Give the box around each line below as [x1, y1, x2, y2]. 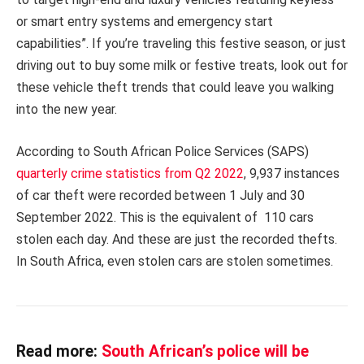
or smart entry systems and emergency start [16, 14, 273, 30]
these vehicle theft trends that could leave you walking [16, 80, 334, 96]
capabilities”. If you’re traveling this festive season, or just [16, 36, 346, 52]
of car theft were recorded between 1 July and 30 [16, 187, 305, 203]
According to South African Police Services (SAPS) [16, 143, 309, 159]
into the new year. [16, 102, 117, 118]
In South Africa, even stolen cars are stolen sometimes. [16, 253, 333, 269]
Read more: [16, 341, 97, 361]
